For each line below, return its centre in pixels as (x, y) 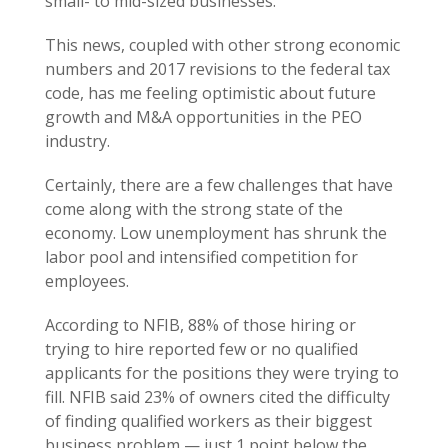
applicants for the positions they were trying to (222, 373)
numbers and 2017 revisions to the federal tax (217, 69)
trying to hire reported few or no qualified (201, 349)
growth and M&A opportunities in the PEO (203, 117)
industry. (77, 141)
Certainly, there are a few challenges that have (219, 185)
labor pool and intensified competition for (201, 257)
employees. (87, 281)
